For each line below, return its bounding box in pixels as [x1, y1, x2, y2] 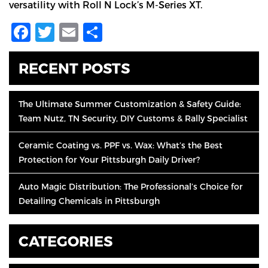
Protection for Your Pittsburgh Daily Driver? [19, 154, 200, 165]
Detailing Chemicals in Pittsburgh [19, 196, 160, 206]
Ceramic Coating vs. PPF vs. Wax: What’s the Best [19, 140, 223, 150]
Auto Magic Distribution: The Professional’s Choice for [19, 181, 243, 191]
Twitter [54, 21, 123, 44]
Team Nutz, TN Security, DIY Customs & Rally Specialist [19, 113, 248, 123]
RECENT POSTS [19, 59, 130, 77]
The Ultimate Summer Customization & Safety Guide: [19, 99, 241, 109]
